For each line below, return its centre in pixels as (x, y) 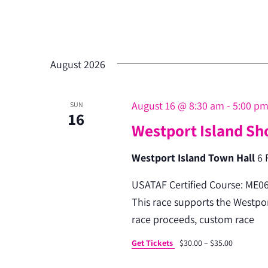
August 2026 (78, 64)
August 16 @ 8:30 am (178, 106)
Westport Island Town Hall (194, 158)
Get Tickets (153, 243)
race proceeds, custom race (193, 219)
